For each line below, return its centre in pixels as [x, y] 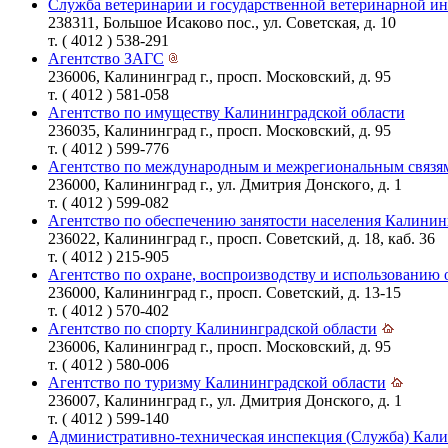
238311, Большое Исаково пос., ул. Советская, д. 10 [222, 22]
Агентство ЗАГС [106, 58]
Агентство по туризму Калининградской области [217, 382]
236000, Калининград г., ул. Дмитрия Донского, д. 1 [225, 184]
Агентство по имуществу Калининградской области [226, 112]
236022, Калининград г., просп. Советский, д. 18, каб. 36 [241, 238]
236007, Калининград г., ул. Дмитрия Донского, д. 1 [225, 400]
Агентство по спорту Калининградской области [212, 328]
